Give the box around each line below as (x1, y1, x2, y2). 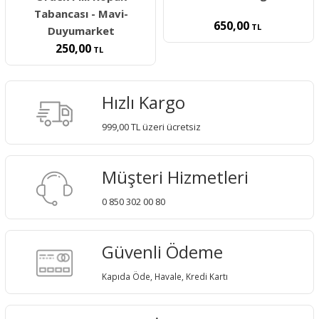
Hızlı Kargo (102, 90, 186, 114)
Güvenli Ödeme (102, 239, 224, 263)
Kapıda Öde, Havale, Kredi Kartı (102, 270, 229, 282)
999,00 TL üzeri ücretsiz (102, 120, 202, 133)
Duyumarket (48, 23, 115, 38)
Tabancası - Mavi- (34, 6, 128, 21)
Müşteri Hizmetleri (102, 164, 249, 189)
